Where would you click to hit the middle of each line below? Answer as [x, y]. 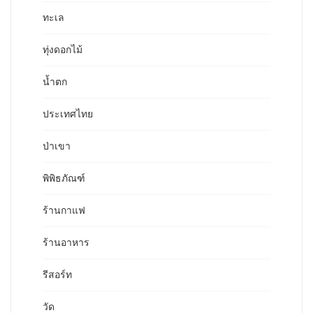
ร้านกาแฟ [64, 211]
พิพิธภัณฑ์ [64, 179]
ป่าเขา [57, 146]
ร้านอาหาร [66, 243]
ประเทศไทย [68, 114]
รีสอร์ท [57, 275]
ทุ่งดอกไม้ [63, 50]
